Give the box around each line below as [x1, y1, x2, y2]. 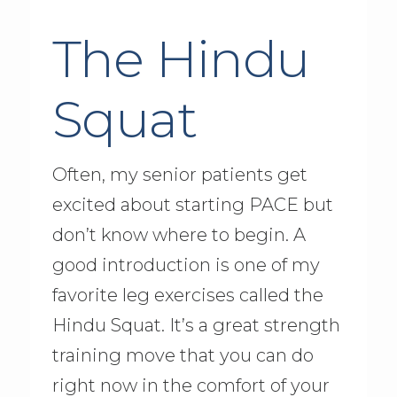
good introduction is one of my [51, 254, 320, 276]
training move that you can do [51, 345, 314, 367]
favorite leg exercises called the [51, 284, 323, 307]
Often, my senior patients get [51, 164, 307, 186]
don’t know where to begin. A [51, 224, 306, 246]
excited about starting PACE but [51, 194, 333, 216]
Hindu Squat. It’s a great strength [51, 315, 340, 337]
